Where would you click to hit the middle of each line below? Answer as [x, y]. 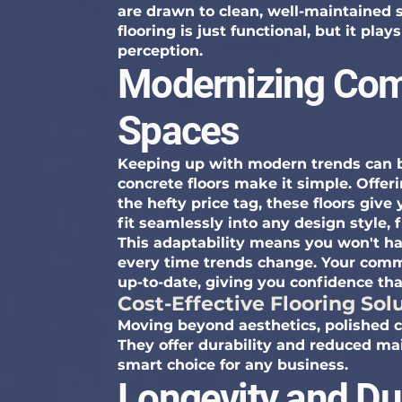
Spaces [179, 131]
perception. [161, 51]
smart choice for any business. [233, 365]
